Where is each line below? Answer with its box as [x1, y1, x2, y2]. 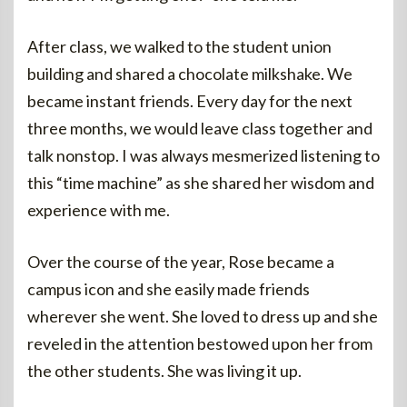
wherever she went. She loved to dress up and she [27, 306, 378, 326]
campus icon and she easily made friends [27, 279, 310, 299]
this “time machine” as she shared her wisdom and [27, 173, 374, 193]
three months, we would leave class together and [27, 118, 372, 138]
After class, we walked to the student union [27, 36, 332, 56]
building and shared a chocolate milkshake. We [27, 64, 352, 84]
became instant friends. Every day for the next [27, 91, 352, 111]
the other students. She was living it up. [27, 361, 302, 381]
